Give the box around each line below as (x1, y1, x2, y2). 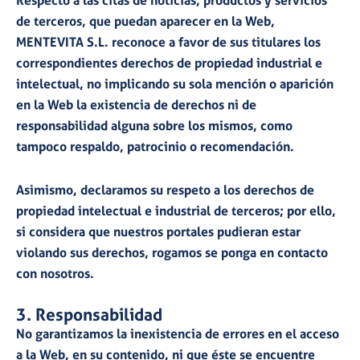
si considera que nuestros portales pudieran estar (16, 223, 301, 240)
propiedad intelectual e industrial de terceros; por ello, (16, 202, 336, 219)
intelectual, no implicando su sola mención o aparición (16, 76, 333, 92)
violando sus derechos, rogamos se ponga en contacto (16, 244, 328, 261)
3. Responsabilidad (16, 305, 162, 325)
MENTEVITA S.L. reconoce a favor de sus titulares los (16, 34, 321, 51)
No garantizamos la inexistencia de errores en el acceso (16, 325, 339, 342)
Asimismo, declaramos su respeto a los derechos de (16, 182, 314, 198)
